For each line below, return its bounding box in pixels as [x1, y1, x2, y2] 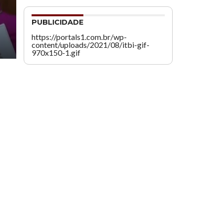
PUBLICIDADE [32, 17, 83, 27]
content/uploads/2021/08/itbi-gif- [32, 39, 149, 49]
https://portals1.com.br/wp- [32, 32, 127, 41]
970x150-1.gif [32, 47, 80, 57]
